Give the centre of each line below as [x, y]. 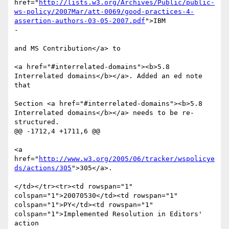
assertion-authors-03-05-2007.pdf [80, 21]
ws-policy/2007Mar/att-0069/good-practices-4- [104, 12]
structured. [37, 122]
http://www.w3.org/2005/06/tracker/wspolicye [127, 159]
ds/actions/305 [43, 168]
